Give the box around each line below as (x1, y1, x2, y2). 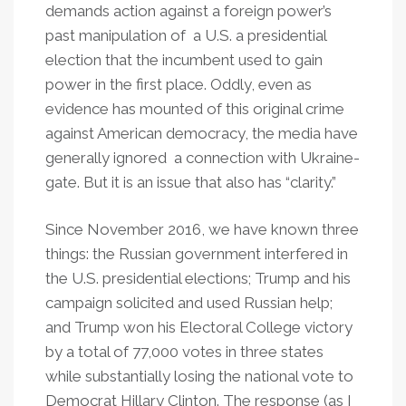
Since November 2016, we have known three (45, 220, 359, 238)
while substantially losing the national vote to (45, 367, 353, 385)
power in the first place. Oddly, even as (45, 75, 312, 93)
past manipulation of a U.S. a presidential (45, 26, 326, 44)
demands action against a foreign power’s (45, 2, 332, 20)
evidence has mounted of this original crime (45, 100, 344, 118)
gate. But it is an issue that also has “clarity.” (45, 173, 336, 191)
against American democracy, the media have (45, 124, 358, 142)
